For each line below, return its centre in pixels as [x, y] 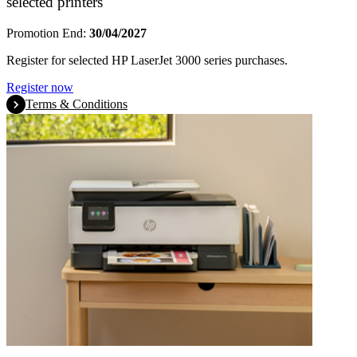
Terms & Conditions [76, 104]
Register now [40, 87]
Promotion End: [48, 33]
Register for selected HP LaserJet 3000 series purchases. [147, 60]
